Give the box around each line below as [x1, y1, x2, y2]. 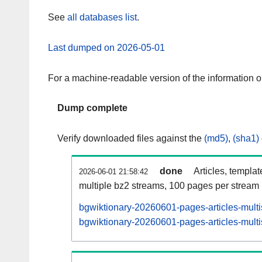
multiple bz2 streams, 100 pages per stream [79, 181, 259, 191]
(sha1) [233, 133, 259, 144]
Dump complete [57, 103, 127, 113]
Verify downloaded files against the [57, 133, 204, 144]
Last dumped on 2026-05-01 [48, 42, 165, 53]
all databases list [67, 12, 137, 23]
